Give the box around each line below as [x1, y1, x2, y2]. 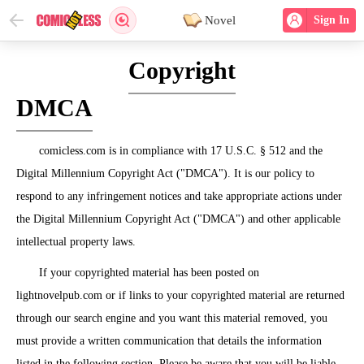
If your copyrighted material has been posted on [39, 266, 259, 279]
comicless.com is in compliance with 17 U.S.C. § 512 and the [39, 145, 323, 157]
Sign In [310, 14, 349, 26]
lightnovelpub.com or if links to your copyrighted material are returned [16, 289, 344, 301]
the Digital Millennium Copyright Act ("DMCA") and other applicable [16, 213, 340, 225]
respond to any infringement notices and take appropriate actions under [16, 190, 342, 202]
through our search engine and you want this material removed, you [16, 312, 327, 324]
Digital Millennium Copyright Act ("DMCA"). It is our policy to [16, 167, 314, 180]
